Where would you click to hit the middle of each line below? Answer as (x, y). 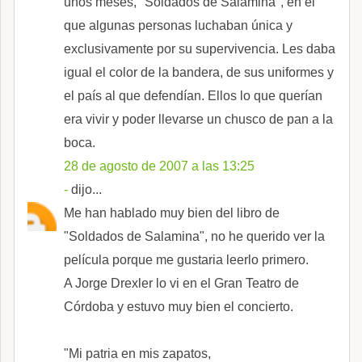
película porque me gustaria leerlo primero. (186, 259)
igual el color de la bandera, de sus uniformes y (199, 72)
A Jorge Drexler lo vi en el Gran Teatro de (181, 283)
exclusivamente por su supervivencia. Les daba (200, 48)
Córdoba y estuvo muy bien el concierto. (179, 306)
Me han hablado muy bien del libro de (172, 213)
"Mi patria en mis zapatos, (137, 353)
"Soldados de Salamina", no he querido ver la (194, 236)
